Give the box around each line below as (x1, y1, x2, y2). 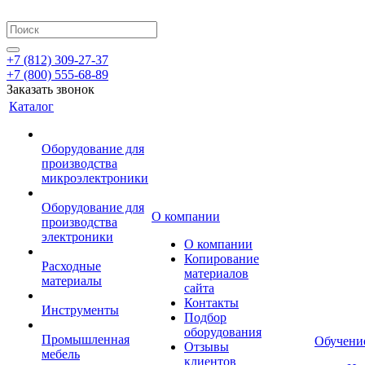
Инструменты (42, 303, 119, 317)
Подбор (184, 310, 226, 324)
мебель (42, 347, 80, 361)
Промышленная (42, 332, 130, 346)
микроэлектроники (42, 171, 148, 185)
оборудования (184, 325, 262, 339)
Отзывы (184, 340, 229, 354)
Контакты (184, 296, 239, 310)
